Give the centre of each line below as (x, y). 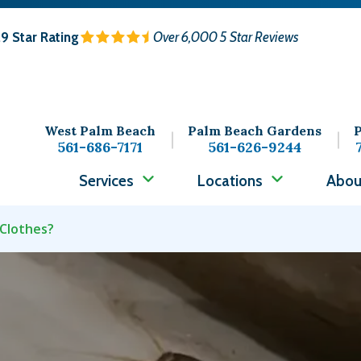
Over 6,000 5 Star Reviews (226, 37)
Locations (230, 180)
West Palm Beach (100, 131)
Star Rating (45, 37)
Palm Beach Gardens (255, 131)
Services (106, 180)
